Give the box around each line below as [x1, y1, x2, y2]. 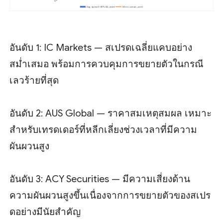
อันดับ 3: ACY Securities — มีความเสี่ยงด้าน [9, 173, 191, 185]
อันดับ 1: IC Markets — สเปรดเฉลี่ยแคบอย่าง [9, 42, 193, 54]
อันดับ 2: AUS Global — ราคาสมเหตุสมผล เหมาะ [9, 108, 212, 119]
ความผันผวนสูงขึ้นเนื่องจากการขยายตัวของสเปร [9, 190, 211, 202]
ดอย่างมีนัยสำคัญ [9, 206, 81, 218]
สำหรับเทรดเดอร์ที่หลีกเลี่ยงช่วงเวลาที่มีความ [9, 124, 198, 136]
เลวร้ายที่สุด [9, 75, 59, 87]
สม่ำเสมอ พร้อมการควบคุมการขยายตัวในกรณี [9, 58, 204, 70]
